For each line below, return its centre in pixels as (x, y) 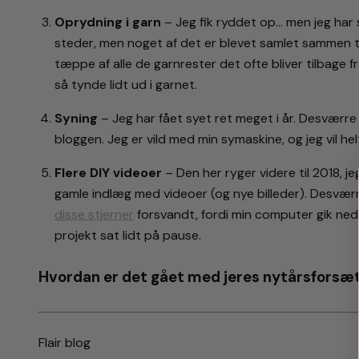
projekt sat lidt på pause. (128, 236)
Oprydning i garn (108, 22)
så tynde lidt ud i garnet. (126, 85)
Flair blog (65, 343)
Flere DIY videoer (108, 173)
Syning (76, 119)
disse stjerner (94, 215)
